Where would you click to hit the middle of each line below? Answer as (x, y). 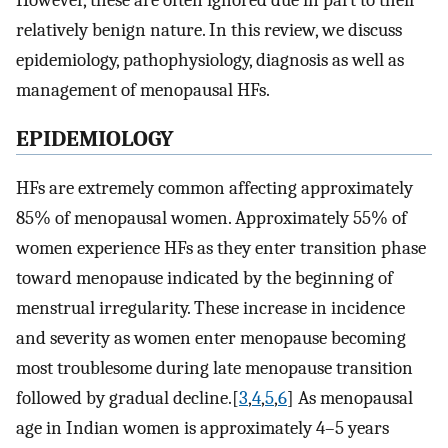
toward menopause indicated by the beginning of (204, 277)
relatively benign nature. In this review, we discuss (209, 30)
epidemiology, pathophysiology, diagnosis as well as (210, 60)
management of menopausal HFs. (143, 90)
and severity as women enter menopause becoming (211, 337)
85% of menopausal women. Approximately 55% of (211, 217)
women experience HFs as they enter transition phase (221, 247)
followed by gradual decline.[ (127, 397)
